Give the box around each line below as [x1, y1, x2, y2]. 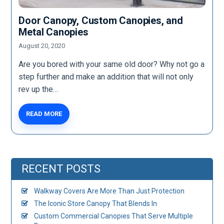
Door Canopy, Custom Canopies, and [18, 14, 183, 26]
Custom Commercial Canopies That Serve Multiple [34, 211, 193, 220]
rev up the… [18, 84, 58, 94]
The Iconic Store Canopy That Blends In [34, 199, 157, 207]
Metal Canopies [18, 25, 88, 38]
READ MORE [26, 109, 62, 117]
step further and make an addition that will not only [18, 71, 194, 81]
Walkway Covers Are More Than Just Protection [34, 186, 185, 195]
